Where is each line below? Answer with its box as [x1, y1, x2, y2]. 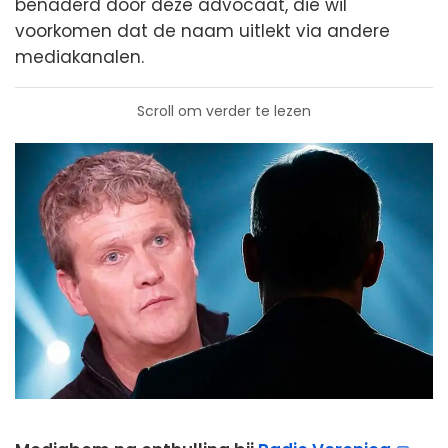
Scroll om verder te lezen [137, 101, 311, 121]
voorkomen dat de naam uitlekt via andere [15, 19, 390, 43]
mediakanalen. [15, 45, 144, 69]
